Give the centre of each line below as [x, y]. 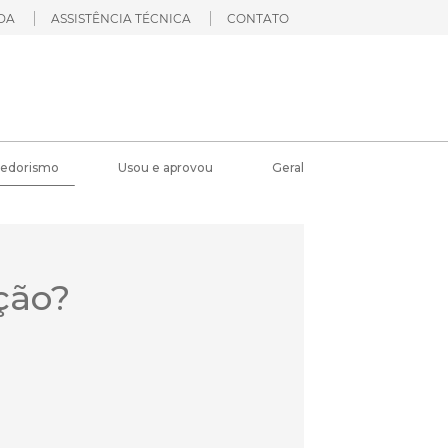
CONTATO [258, 18]
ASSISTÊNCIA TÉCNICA [121, 18]
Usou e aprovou [165, 167]
